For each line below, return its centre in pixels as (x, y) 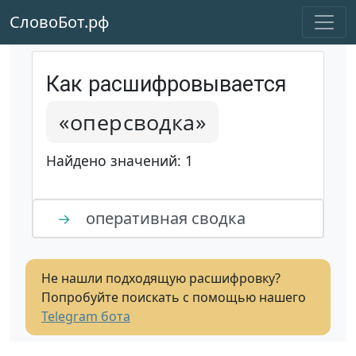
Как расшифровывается (166, 84)
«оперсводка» (133, 122)
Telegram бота (86, 316)
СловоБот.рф (60, 22)
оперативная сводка (164, 218)
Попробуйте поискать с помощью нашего (174, 297)
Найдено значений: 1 (120, 161)
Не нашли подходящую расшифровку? (161, 278)
